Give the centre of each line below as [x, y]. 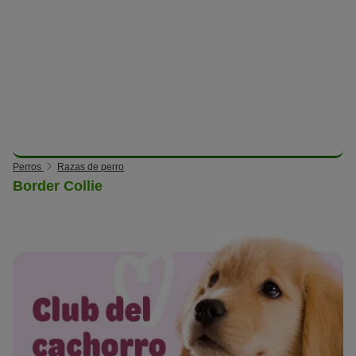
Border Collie [58, 186]
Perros [27, 166]
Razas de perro [91, 166]
